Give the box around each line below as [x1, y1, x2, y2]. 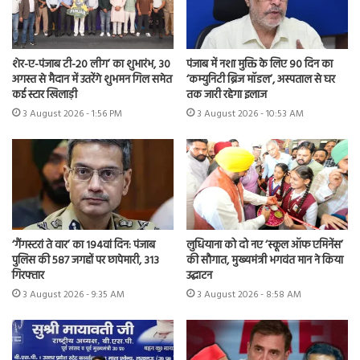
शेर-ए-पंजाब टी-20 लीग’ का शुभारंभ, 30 [12, 55, 170, 74]
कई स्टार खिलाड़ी [12, 85, 77, 104]
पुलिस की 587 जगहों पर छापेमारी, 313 [12, 252, 159, 271]
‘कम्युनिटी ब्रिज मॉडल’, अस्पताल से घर [186, 70, 335, 89]
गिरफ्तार [12, 267, 44, 286]
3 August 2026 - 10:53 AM [197, 105, 304, 122]
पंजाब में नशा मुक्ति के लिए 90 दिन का [186, 55, 333, 74]
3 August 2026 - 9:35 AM [22, 287, 125, 304]
